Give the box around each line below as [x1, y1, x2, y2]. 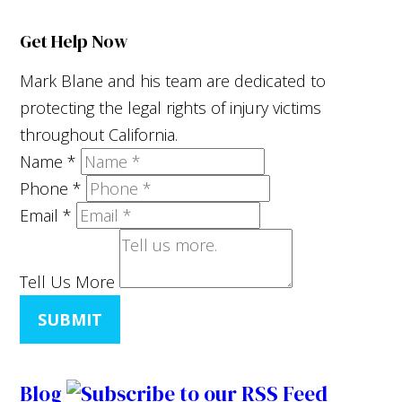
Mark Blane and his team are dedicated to [20, 69, 327, 92]
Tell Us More [20, 270, 116, 293]
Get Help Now [20, 28, 129, 54]
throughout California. [20, 123, 179, 145]
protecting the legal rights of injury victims [20, 96, 322, 118]
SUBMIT [38, 308, 103, 330]
